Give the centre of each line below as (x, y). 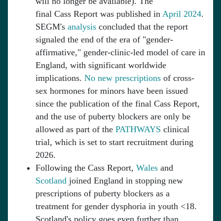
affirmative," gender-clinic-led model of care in (120, 53)
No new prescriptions (123, 78)
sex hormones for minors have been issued (112, 91)
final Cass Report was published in (99, 14)
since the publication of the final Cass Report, (118, 104)
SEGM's (52, 27)
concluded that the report (142, 27)
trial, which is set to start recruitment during (114, 142)
